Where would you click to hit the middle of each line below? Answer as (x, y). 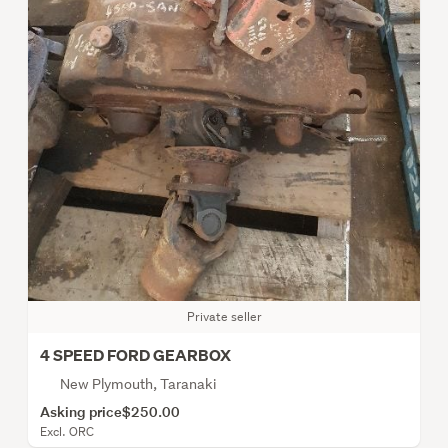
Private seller (224, 316)
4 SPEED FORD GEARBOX (135, 355)
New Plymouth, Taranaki (138, 383)
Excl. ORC (67, 431)
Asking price (81, 411)
